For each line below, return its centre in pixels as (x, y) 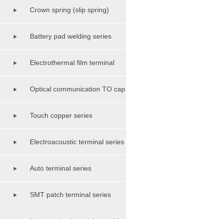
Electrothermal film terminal (72, 63)
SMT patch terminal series (70, 195)
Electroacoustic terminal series (77, 142)
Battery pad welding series (71, 36)
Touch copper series (61, 115)
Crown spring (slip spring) (69, 10)
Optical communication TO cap (77, 89)
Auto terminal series (61, 168)
